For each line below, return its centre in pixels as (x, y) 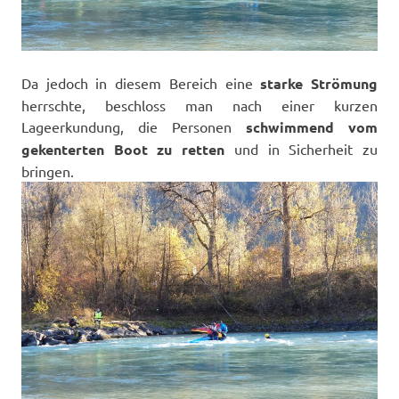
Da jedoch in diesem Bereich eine (141, 83)
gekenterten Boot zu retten (123, 150)
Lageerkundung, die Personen (126, 127)
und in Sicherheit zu (301, 149)
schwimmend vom (305, 127)
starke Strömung (319, 84)
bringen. (48, 171)
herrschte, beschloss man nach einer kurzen (199, 106)
